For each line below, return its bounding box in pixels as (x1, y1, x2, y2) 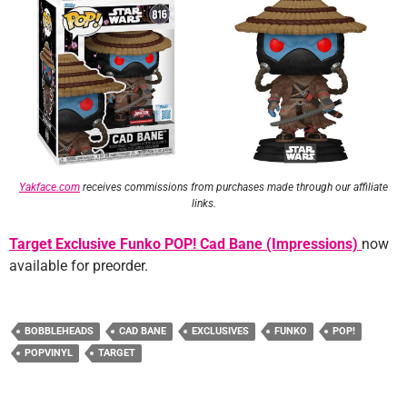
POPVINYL (25, 347, 73, 360)
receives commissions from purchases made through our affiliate (80, 181, 388, 194)
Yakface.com (19, 181, 80, 194)
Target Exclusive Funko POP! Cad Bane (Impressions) (9, 235, 362, 253)
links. (191, 197, 216, 211)
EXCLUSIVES (192, 325, 249, 338)
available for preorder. (9, 257, 148, 275)
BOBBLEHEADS (25, 325, 94, 338)
